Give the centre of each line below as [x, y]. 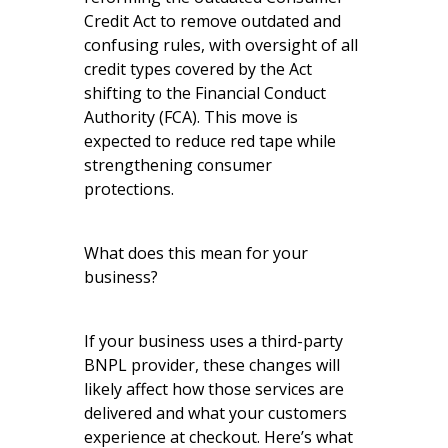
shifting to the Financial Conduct [205, 92]
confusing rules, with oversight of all [221, 44]
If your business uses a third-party [213, 340]
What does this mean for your [196, 252]
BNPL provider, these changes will [212, 364]
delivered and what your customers [215, 412]
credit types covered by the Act [198, 68]
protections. [129, 188]
